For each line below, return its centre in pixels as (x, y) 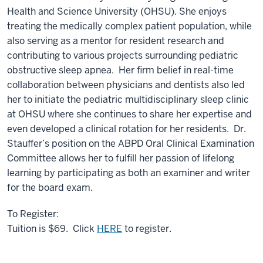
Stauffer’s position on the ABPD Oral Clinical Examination (131, 144)
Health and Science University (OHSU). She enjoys (117, 11)
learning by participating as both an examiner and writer (129, 173)
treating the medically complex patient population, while (129, 26)
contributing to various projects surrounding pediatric (123, 55)
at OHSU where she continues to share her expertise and (129, 114)
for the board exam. (50, 188)
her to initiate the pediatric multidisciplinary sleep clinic (128, 100)
